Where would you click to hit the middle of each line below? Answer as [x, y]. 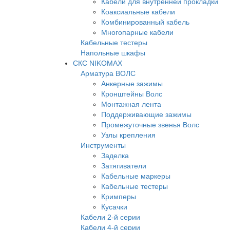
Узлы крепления [128, 135]
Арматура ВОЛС [108, 74]
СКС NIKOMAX [98, 63]
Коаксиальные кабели [138, 12]
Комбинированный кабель [145, 22]
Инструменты [103, 146]
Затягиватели [124, 166]
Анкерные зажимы [132, 84]
